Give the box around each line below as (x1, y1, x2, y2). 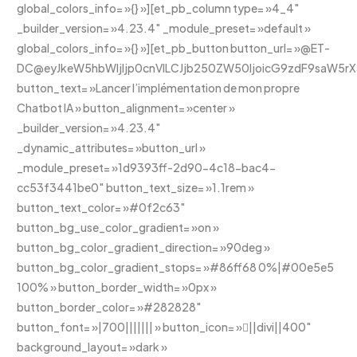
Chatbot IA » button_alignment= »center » (17, 100, 236, 115)
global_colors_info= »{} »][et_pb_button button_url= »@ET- (17, 40, 331, 55)
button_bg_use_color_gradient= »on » (17, 219, 220, 234)
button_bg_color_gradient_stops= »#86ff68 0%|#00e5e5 (17, 259, 335, 274)
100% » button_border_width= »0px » (17, 279, 218, 294)
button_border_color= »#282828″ (17, 299, 202, 314)
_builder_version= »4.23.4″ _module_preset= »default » (17, 20, 312, 35)
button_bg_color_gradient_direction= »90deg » (17, 239, 271, 254)
